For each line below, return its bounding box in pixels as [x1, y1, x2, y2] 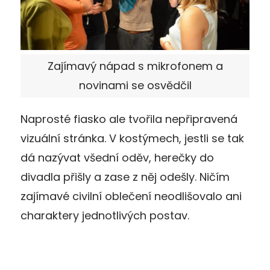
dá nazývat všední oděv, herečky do [20, 150, 214, 166]
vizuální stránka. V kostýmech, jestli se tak [20, 131, 244, 146]
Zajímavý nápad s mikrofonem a [47, 58, 223, 74]
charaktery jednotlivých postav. [20, 208, 189, 224]
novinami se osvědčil [78, 78, 192, 93]
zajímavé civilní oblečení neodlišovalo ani [20, 189, 242, 204]
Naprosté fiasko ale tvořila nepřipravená [20, 111, 237, 127]
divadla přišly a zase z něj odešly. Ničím [20, 169, 230, 185]
